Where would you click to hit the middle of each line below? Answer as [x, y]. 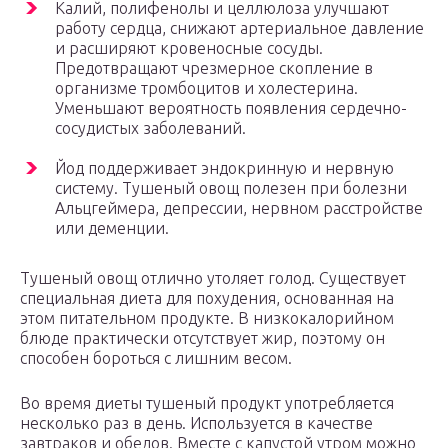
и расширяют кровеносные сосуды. [189, 48]
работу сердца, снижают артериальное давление [239, 28]
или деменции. [112, 228]
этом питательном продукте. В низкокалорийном [207, 318]
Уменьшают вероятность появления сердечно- [231, 108]
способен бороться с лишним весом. [156, 358]
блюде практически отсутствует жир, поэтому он [202, 338]
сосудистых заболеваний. [150, 128]
